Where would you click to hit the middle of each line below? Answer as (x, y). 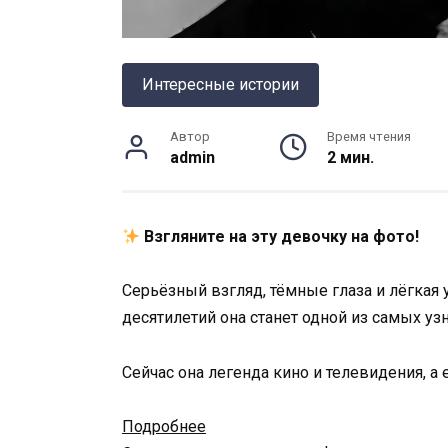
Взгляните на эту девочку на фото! (282, 237)
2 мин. (351, 158)
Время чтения (369, 137)
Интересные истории (220, 85)
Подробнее (164, 426)
